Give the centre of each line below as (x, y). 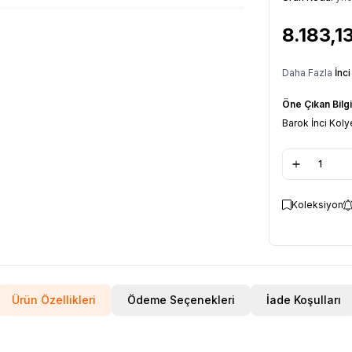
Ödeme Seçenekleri (181, 299)
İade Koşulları (303, 299)
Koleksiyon (317, 204)
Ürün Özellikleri (53, 299)
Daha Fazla (308, 72)
